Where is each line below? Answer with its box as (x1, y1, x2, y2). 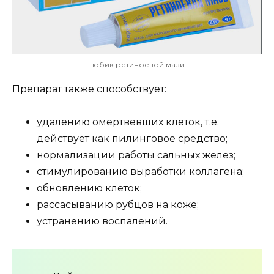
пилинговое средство (112, 132, 226, 144)
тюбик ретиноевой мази (89, 59, 185, 69)
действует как (37, 132, 112, 144)
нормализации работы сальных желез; (37, 149, 235, 161)
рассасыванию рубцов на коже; (37, 198, 199, 210)
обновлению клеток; (37, 182, 142, 194)
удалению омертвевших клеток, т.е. (37, 116, 219, 128)
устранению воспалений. (37, 215, 168, 227)
